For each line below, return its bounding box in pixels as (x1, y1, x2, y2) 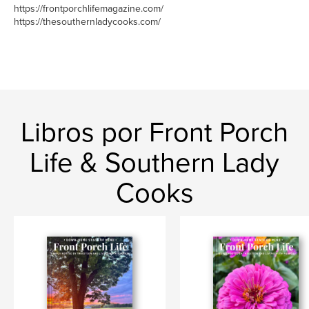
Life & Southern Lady (30, 146, 279, 179)
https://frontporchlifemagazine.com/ (14, 3, 163, 14)
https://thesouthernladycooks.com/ (14, 16, 161, 28)
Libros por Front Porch (21, 116, 288, 149)
